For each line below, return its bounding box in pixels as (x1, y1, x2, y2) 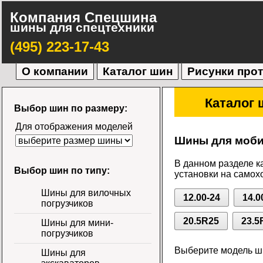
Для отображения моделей (15, 122, 133, 132)
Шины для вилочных (41, 187, 131, 198)
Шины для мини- (41, 217, 113, 228)
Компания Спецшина (9, 9, 157, 25)
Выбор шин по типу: (14, 165, 110, 176)
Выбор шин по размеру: (14, 103, 127, 114)
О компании (22, 65, 88, 78)
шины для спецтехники (9, 20, 154, 35)
